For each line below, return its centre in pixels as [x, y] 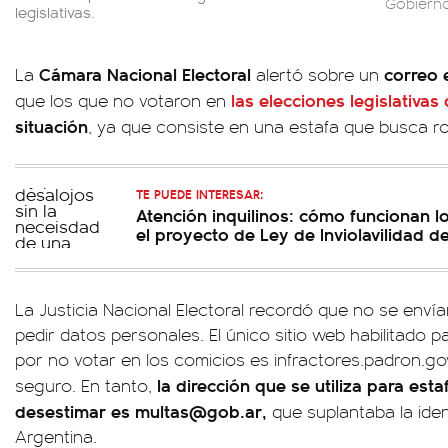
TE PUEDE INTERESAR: [199, 193]
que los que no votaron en [123, 100]
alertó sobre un [320, 74]
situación [51, 125]
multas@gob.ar [198, 410]
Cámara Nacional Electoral [147, 73]
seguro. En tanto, [86, 385]
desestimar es [75, 410]
